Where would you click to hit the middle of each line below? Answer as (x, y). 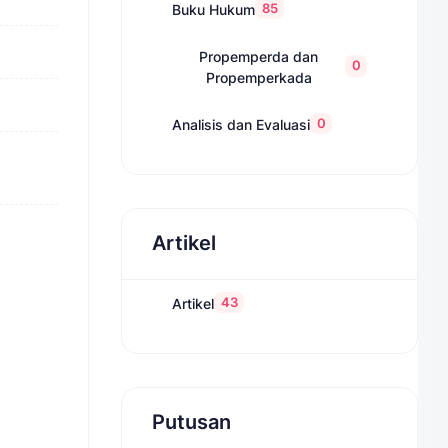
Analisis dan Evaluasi (241, 125)
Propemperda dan (259, 56)
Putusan (191, 422)
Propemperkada (258, 77)
